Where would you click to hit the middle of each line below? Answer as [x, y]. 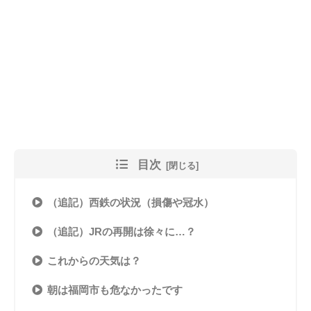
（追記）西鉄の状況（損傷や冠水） [130, 202]
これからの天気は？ [94, 260]
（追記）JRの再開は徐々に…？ [121, 231]
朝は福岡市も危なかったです [115, 289]
